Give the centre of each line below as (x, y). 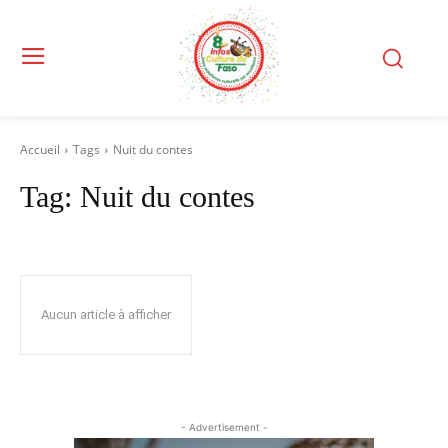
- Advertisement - (224, 427)
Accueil (40, 149)
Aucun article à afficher (106, 314)
